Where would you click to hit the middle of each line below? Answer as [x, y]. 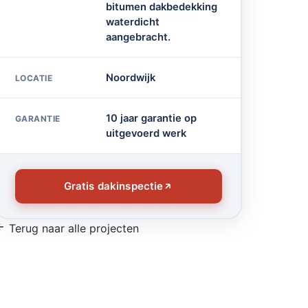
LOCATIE [33, 78]
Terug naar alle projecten [72, 228]
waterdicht [132, 22]
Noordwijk [130, 77]
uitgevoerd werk [146, 133]
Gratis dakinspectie [113, 186]
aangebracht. [138, 37]
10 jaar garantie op [151, 118]
